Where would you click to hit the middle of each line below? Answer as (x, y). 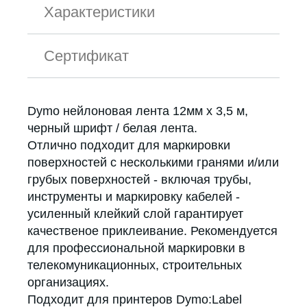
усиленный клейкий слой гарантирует (135, 214)
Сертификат (86, 56)
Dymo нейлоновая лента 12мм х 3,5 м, (138, 111)
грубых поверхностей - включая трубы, (139, 180)
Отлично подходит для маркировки (129, 146)
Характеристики (99, 12)
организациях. (68, 283)
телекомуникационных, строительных (135, 266)
